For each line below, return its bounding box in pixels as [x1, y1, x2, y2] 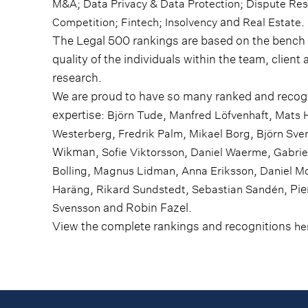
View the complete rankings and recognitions [52, 218, 294, 234]
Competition [52, 14, 115, 30]
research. [52, 69, 102, 86]
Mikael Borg [189, 126, 250, 141]
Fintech [121, 14, 159, 30]
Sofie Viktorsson [102, 144, 184, 159]
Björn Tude [107, 107, 163, 122]
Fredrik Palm [118, 126, 183, 141]
